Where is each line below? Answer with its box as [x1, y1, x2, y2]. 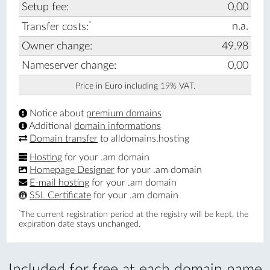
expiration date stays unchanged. [19, 220, 140, 229]
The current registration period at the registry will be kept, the [20, 210, 248, 219]
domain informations [74, 121, 161, 131]
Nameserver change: [22, 60, 116, 71]
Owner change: [22, 40, 92, 51]
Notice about [27, 108, 86, 118]
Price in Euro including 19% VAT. [75, 81, 195, 90]
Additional [27, 121, 74, 131]
